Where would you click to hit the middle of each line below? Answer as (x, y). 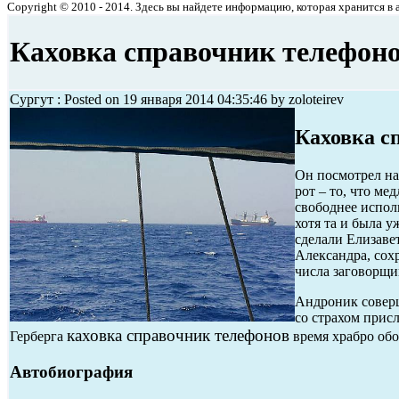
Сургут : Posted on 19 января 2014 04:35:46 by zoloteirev (177, 99)
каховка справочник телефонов (178, 335)
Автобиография (71, 371)
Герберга (38, 336)
